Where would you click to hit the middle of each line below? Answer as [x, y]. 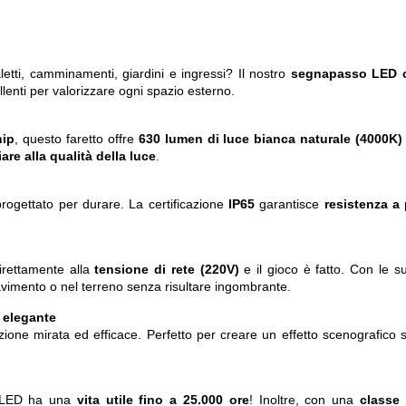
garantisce [289, 204]
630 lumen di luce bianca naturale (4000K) [270, 139]
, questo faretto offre [77, 139]
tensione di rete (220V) [167, 270]
